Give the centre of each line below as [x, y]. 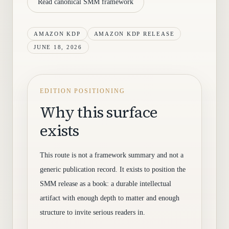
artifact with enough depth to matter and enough [110, 198]
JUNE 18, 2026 [58, 47]
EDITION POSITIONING [83, 91]
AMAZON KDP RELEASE [134, 34]
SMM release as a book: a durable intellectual [106, 184]
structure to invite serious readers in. [93, 212]
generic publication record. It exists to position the [113, 169]
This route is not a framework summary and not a [112, 155]
